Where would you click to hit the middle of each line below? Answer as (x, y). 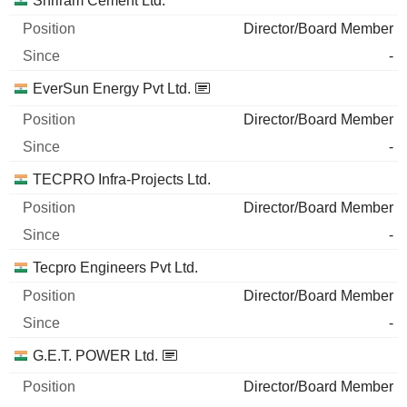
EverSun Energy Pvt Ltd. (112, 89)
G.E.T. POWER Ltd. (95, 356)
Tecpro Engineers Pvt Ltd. (115, 268)
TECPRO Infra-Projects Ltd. (122, 179)
